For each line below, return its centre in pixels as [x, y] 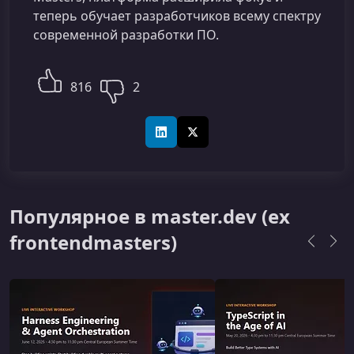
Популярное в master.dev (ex [150, 216]
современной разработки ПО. [126, 35]
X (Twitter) [218, 139]
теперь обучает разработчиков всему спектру [177, 16]
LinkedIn [183, 139]
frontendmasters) [93, 242]
